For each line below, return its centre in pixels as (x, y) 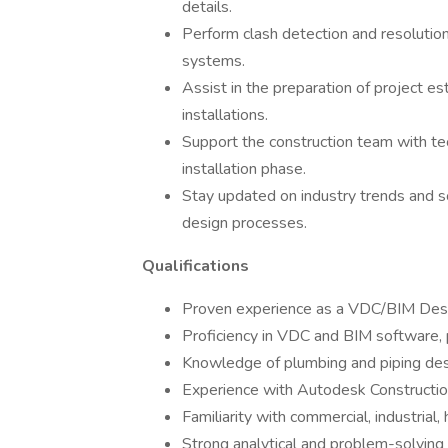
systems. (213, 61)
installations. (225, 115)
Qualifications (195, 266)
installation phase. (244, 169)
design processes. (244, 223)
